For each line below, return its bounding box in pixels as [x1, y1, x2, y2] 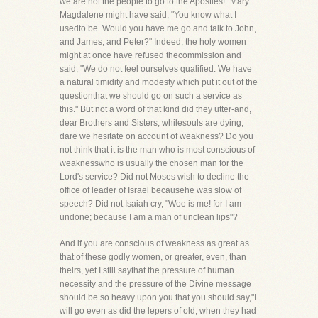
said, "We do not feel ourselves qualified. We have [60, 64, 252, 74]
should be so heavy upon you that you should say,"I [60, 292, 256, 302]
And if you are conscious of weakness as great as [60, 238, 249, 248]
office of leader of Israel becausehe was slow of [60, 185, 241, 195]
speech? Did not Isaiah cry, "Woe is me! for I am [60, 199, 241, 209]
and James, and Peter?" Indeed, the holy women [60, 37, 246, 47]
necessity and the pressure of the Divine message [60, 279, 251, 289]
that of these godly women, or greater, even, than [60, 252, 246, 262]
